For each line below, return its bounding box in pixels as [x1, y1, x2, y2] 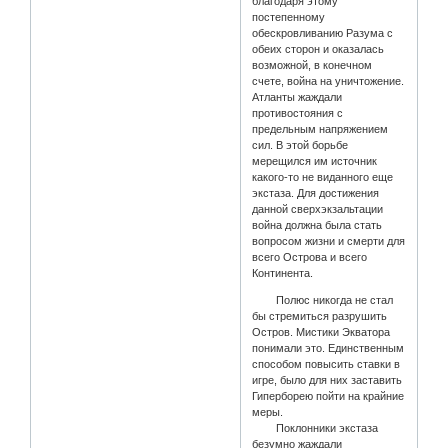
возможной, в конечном [252, 59, 373, 72]
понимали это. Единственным [252, 342, 405, 355]
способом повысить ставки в [252, 358, 401, 371]
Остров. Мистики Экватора [252, 326, 391, 339]
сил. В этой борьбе [252, 139, 349, 152]
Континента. [252, 267, 314, 280]
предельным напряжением [252, 123, 389, 136]
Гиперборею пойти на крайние [252, 390, 405, 403]
